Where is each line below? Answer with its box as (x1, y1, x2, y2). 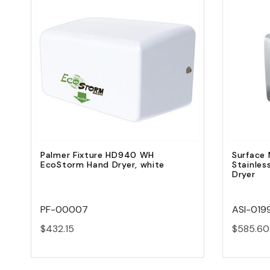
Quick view (97, 53, 138, 64)
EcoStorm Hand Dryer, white (40, 159, 165, 171)
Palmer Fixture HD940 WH (40, 149, 155, 161)
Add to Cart (96, 72, 139, 83)
